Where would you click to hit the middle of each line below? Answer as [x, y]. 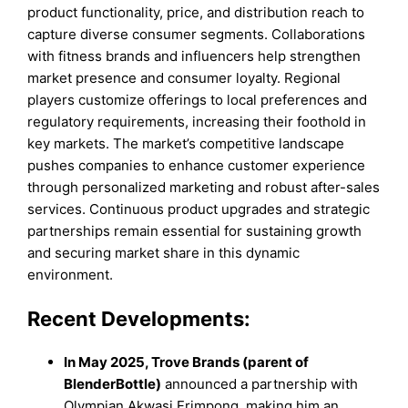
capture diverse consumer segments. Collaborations [197, 35]
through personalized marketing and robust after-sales [204, 188]
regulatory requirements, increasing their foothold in [197, 122]
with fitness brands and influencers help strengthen [194, 56]
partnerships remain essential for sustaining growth [195, 231]
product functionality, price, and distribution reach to [196, 13]
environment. [71, 275]
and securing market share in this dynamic [164, 253]
